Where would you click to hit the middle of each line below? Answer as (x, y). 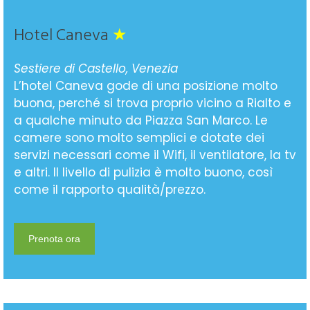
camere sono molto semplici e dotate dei (139, 137)
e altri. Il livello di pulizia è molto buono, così (143, 172)
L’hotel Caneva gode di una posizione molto (146, 85)
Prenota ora (54, 238)
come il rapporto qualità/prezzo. (110, 189)
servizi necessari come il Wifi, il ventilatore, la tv (155, 155)
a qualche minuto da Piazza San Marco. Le (141, 120)
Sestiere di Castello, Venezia (96, 68)
